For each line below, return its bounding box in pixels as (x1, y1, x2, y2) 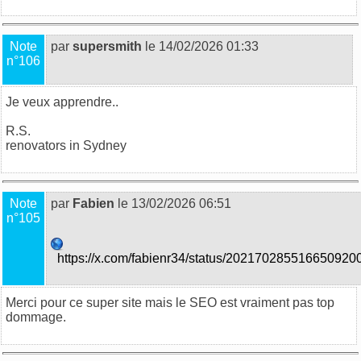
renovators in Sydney (6, 138, 127, 152)
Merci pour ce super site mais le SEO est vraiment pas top (6, 295, 334, 309)
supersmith (73, 39, 142, 53)
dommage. (6, 309, 66, 324)
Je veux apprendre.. (6, 94, 118, 109)
